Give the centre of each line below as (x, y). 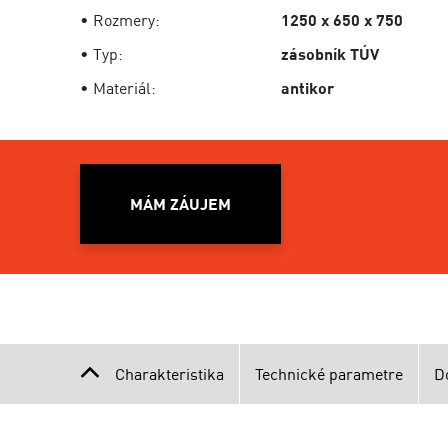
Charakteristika (169, 374)
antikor (308, 88)
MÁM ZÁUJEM (181, 204)
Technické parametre (329, 374)
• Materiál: (118, 88)
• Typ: (101, 54)
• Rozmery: (120, 20)
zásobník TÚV (330, 54)
